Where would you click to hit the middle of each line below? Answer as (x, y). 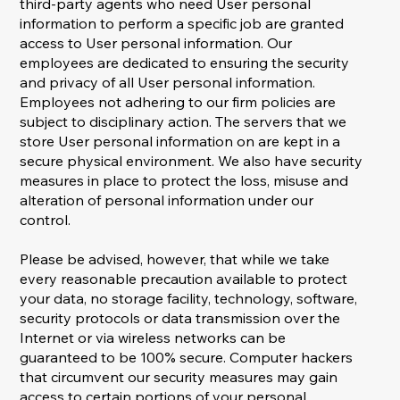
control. (46, 220)
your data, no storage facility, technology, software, (189, 299)
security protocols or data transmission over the (180, 318)
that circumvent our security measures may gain (179, 377)
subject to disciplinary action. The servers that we (183, 122)
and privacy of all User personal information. (168, 83)
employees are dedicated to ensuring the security (185, 63)
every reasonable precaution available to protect (184, 279)
